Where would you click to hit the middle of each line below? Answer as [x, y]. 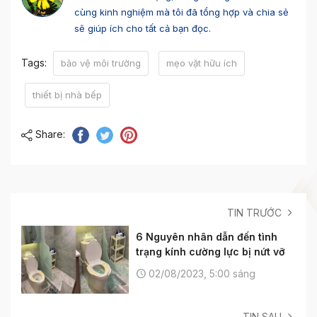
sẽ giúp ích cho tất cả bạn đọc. [143, 28]
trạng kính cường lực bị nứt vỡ [211, 251]
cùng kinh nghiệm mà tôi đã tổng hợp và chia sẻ [181, 12]
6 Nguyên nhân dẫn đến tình [207, 236]
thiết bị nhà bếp [67, 94]
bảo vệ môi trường [101, 63]
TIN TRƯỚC [256, 212]
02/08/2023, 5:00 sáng [201, 273]
